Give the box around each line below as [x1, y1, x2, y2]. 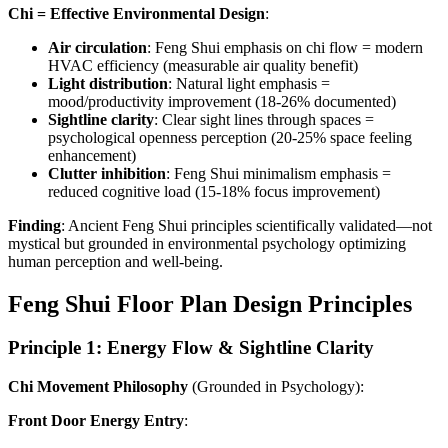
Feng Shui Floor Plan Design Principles [8, 290, 412, 317]
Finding [8, 216, 61, 234]
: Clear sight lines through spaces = [154, 110, 374, 128]
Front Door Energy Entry [8, 412, 184, 430]
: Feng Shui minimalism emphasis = [166, 164, 391, 182]
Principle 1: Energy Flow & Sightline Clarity [8, 337, 374, 359]
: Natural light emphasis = [168, 74, 330, 92]
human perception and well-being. [8, 252, 223, 270]
